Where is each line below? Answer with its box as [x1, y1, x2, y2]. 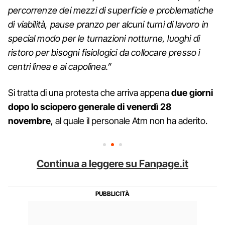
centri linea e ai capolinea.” [8, 61, 116, 72]
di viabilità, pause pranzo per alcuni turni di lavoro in [8, 19, 209, 30]
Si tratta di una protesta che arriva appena [8, 87, 171, 98]
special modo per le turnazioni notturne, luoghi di [8, 33, 200, 44]
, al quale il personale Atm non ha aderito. [51, 115, 207, 126]
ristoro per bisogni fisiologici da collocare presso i [8, 47, 200, 58]
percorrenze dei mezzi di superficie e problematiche [8, 5, 214, 16]
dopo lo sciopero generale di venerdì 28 [8, 101, 171, 112]
